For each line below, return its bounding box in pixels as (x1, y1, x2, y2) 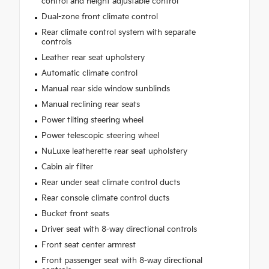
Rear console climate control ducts (41, 193, 169, 203)
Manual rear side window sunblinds (41, 83, 170, 94)
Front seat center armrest (41, 240, 136, 250)
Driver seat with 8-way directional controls (41, 224, 197, 234)
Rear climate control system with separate (41, 27, 196, 37)
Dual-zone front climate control (41, 11, 158, 22)
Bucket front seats (41, 208, 109, 219)
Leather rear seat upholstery (41, 52, 145, 62)
